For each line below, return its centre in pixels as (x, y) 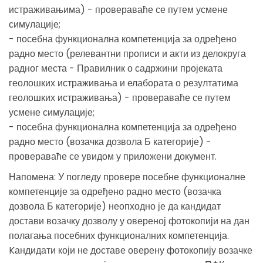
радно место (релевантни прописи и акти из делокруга (127, 53)
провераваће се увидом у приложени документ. (113, 156)
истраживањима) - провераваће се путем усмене (118, 9)
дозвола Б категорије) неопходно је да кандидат (115, 206)
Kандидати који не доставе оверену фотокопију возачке (131, 250)
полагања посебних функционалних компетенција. (119, 235)
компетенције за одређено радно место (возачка (115, 191)
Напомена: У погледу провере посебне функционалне (127, 177)
